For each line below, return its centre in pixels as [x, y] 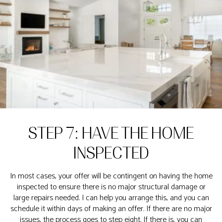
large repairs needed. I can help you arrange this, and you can [111, 198]
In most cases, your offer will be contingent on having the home [111, 176]
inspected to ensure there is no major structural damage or [111, 187]
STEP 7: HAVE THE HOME [111, 133]
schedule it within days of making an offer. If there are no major [111, 209]
